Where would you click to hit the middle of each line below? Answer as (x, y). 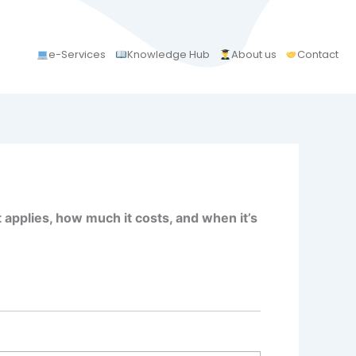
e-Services (77, 55)
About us (253, 55)
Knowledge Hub (168, 55)
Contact (318, 55)
